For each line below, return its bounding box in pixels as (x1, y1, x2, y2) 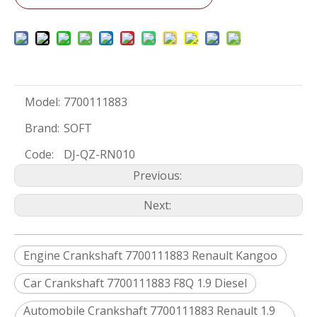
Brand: (25, 120, 59, 136)
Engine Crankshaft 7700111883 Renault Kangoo (23, 248, 277, 263)
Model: (25, 94, 60, 110)
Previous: (132, 168, 185, 183)
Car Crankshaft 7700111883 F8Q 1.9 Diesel (23, 275, 247, 291)
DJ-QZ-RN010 (64, 146, 135, 162)
